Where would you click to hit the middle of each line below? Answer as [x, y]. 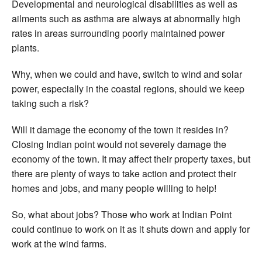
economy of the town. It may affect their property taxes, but [131, 158]
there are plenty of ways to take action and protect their [124, 173]
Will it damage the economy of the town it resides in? [120, 129]
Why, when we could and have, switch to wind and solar [127, 74]
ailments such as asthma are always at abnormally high [126, 18]
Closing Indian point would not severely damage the [119, 144]
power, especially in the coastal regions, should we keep [128, 88]
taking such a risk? [50, 103]
